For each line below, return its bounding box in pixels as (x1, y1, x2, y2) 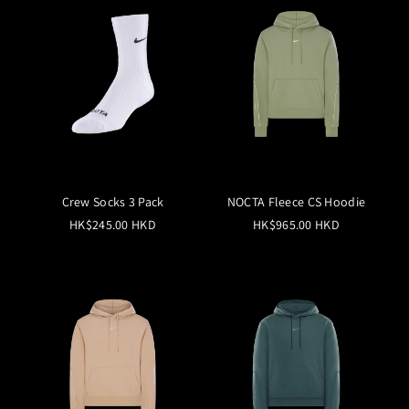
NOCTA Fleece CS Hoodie (226, 193, 366, 210)
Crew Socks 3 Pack (61, 193, 164, 210)
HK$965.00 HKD (253, 215, 340, 233)
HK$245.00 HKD (69, 215, 156, 233)
